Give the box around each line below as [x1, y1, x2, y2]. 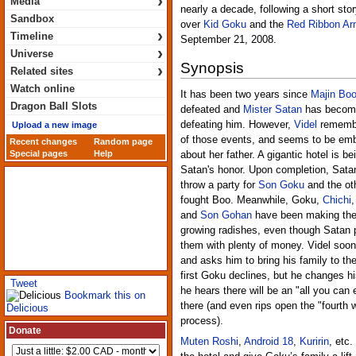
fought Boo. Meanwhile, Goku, [180, 195, 323, 207]
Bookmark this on [64, 289, 145, 301]
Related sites [10, 65, 73, 77]
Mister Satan [243, 104, 302, 116]
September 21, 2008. [180, 33, 277, 45]
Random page [94, 136, 153, 146]
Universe [10, 48, 53, 60]
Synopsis [180, 59, 244, 76]
